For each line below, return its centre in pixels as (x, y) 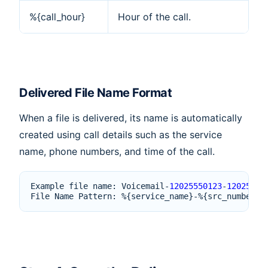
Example (48, 186)
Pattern (95, 196)
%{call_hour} (57, 16)
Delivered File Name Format (95, 92)
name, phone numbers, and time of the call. (117, 152)
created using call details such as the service (121, 135)
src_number (232, 196)
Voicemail (143, 186)
